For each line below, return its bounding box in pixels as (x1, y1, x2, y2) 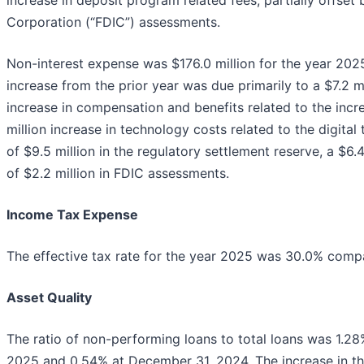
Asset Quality (6, 288, 92, 305)
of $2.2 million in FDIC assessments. (6, 164, 229, 181)
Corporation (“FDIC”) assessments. (6, 13, 220, 30)
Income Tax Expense (6, 206, 138, 223)
